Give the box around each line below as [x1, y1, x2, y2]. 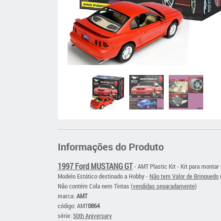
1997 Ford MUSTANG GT [58, 161, 133, 172]
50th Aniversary [73, 211, 112, 220]
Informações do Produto [58, 140, 164, 153]
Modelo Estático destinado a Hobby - [58, 172, 149, 181]
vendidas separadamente [133, 182, 195, 190]
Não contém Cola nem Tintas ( [58, 182, 133, 190]
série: [58, 211, 73, 220]
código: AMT [58, 201, 88, 210]
